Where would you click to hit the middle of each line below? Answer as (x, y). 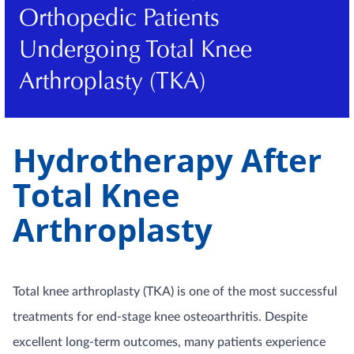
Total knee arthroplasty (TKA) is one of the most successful (175, 292)
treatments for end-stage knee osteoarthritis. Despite (160, 317)
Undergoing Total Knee (136, 51)
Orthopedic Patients (119, 20)
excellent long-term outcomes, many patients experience (169, 342)
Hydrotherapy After (167, 160)
